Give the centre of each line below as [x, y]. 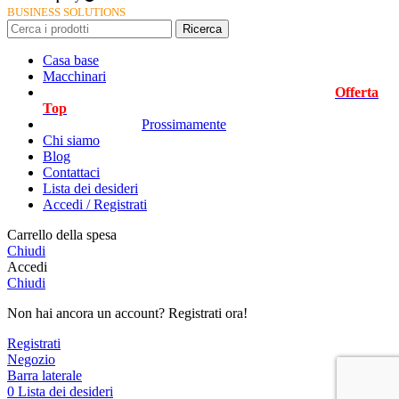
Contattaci [71, 172]
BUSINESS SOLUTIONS [66, 12]
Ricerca [202, 28]
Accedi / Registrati [95, 204]
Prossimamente [184, 124]
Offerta [357, 92]
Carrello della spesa [62, 234]
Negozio [31, 359]
